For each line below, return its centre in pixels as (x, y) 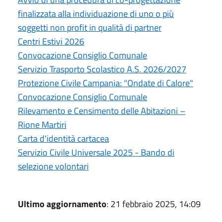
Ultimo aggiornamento (62, 204)
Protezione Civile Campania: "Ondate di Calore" (106, 83)
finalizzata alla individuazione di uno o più (96, 13)
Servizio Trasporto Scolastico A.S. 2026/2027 (102, 69)
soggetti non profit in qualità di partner (90, 27)
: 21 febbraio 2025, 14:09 (154, 204)
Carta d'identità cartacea (63, 138)
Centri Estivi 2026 (51, 41)
